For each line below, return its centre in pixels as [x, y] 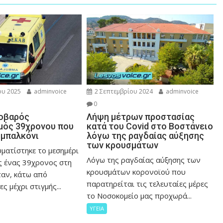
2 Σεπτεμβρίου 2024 [123, 92]
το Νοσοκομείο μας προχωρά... [139, 196]
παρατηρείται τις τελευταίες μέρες [148, 184]
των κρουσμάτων [123, 145]
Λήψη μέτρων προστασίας [141, 117]
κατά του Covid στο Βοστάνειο [150, 126]
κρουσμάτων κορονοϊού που [136, 172]
